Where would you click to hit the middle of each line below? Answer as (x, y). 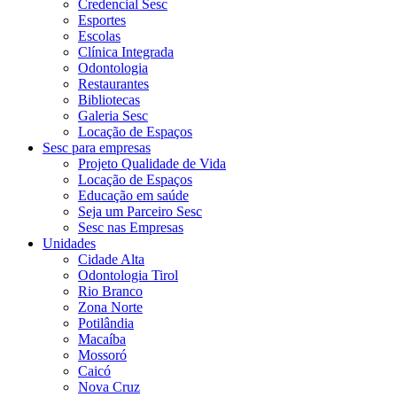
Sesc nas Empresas (131, 227)
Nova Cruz (109, 387)
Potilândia (106, 323)
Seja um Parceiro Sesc (140, 211)
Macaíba (102, 339)
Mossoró (102, 355)
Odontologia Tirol (128, 275)
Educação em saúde (133, 195)
